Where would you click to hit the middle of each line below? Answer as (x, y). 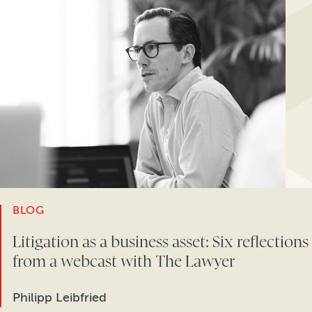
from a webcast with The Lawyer (124, 261)
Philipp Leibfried (60, 297)
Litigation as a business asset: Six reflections (161, 242)
